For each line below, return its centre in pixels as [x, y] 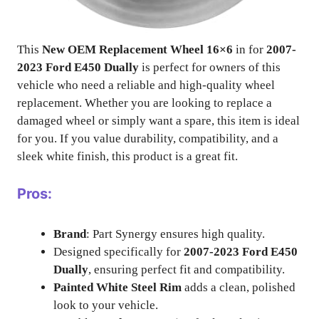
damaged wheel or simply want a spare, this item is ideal [158, 121]
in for [250, 49]
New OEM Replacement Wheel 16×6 [137, 49]
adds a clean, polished [239, 287]
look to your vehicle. [106, 305]
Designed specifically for [119, 251]
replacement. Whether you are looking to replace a [145, 103]
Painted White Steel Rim [117, 287]
